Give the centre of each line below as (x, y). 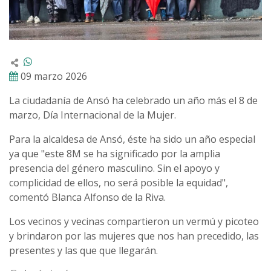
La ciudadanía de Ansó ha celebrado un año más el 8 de (133, 101)
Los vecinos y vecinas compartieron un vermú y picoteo (134, 222)
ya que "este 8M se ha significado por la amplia (115, 154)
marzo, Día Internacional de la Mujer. (93, 115)
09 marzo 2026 (54, 77)
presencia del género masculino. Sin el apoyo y (114, 168)
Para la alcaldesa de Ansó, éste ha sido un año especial (132, 139)
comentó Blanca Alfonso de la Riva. (87, 198)
